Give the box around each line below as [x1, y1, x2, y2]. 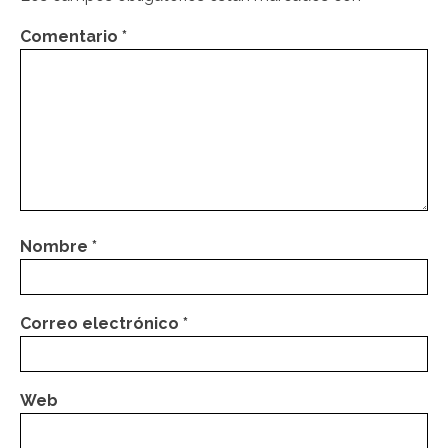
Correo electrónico [20, 313, 183, 333]
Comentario [20, 26, 122, 46]
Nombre [20, 236, 92, 256]
